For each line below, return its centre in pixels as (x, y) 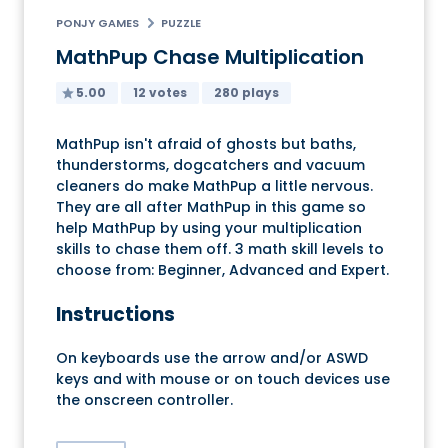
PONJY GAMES (97, 23)
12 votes (160, 93)
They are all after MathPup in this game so (211, 207)
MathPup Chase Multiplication (210, 57)
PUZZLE (181, 23)
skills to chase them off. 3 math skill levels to (220, 249)
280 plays (246, 93)
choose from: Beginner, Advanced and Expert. (222, 270)
